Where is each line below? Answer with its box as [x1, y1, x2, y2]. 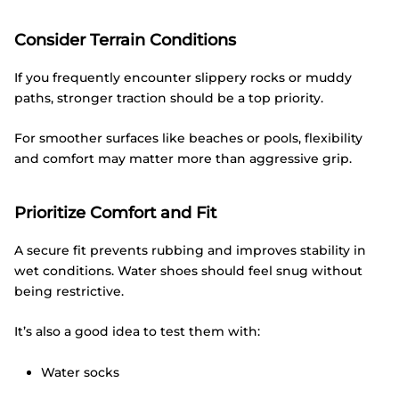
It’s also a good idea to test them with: [14, 323, 260, 340]
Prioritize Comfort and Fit [14, 203, 216, 224]
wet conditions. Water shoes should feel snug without [14, 262, 362, 279]
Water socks [41, 364, 119, 381]
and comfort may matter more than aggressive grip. [14, 151, 352, 167]
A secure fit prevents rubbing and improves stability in [14, 241, 366, 258]
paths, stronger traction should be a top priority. [14, 90, 323, 107]
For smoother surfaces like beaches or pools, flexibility [14, 130, 362, 147]
